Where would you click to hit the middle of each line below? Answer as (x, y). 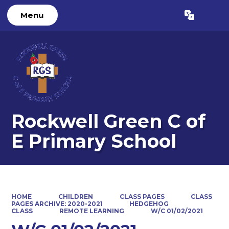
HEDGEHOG (149, 203)
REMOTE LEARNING (92, 211)
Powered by (134, 18)
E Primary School (94, 141)
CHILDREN (76, 196)
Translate (193, 18)
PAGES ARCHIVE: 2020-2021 (57, 203)
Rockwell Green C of (109, 121)
